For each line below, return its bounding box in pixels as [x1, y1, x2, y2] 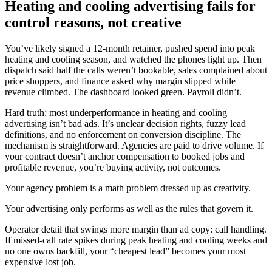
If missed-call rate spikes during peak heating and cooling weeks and [5, 234, 267, 245]
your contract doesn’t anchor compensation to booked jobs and [5, 151, 245, 161]
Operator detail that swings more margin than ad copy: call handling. [5, 223, 267, 234]
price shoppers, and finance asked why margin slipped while [5, 75, 236, 86]
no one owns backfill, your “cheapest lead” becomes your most [5, 245, 246, 256]
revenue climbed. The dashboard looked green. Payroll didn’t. [5, 86, 242, 97]
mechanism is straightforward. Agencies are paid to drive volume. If [5, 140, 263, 151]
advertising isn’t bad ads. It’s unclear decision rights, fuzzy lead [5, 118, 246, 129]
